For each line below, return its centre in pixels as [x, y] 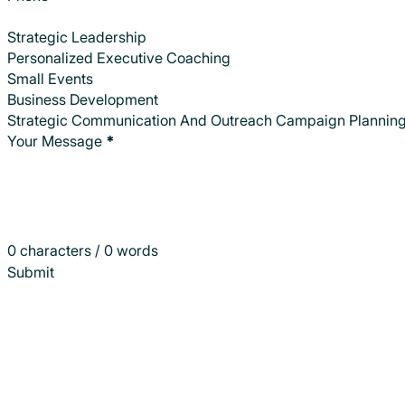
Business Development [83, 100]
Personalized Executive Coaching [119, 58]
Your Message [55, 141]
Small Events [50, 79]
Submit [31, 273]
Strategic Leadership [77, 38]
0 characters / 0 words [83, 251]
